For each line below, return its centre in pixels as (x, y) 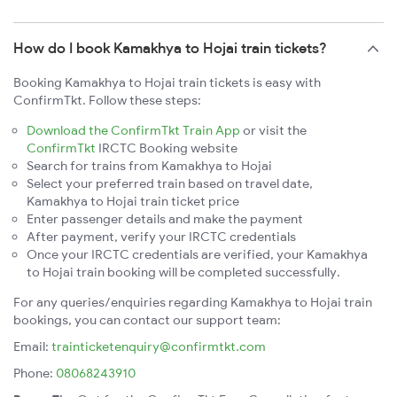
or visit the (273, 131)
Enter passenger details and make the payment (165, 219)
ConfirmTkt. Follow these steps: (107, 101)
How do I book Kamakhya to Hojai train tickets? (170, 48)
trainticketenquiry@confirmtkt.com (159, 347)
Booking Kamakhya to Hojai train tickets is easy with (167, 83)
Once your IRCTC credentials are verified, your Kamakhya (197, 255)
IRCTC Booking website (167, 148)
